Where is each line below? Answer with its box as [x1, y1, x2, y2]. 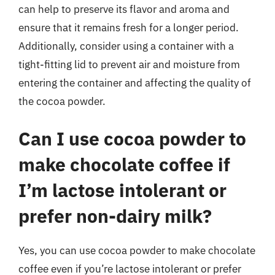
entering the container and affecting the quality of [18, 76, 251, 90]
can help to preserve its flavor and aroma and [18, 2, 230, 16]
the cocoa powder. [18, 94, 106, 108]
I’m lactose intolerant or [18, 178, 227, 202]
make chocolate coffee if [18, 152, 230, 176]
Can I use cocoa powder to [18, 126, 246, 150]
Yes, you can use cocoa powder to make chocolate [18, 244, 255, 257]
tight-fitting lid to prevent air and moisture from [18, 57, 240, 71]
